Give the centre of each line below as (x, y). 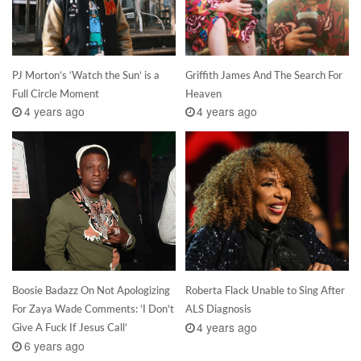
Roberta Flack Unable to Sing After (265, 290)
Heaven (203, 93)
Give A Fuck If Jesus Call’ (70, 328)
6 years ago (54, 345)
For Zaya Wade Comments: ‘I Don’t (93, 309)
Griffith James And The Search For (263, 75)
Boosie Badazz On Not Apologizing (91, 290)
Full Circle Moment (56, 93)
